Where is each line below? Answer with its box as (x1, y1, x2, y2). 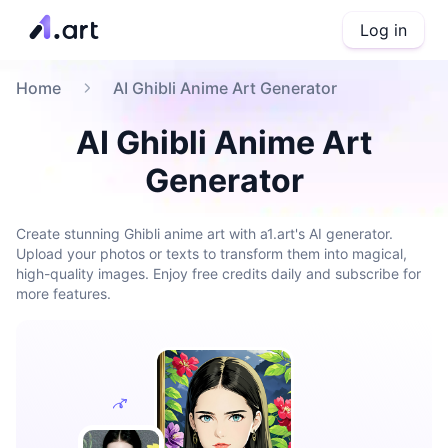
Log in (360, 20, 407, 40)
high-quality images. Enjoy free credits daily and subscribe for (16, 265, 421, 282)
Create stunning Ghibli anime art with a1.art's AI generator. (16, 225, 393, 242)
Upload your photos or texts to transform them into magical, (16, 245, 407, 262)
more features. (16, 285, 111, 302)
